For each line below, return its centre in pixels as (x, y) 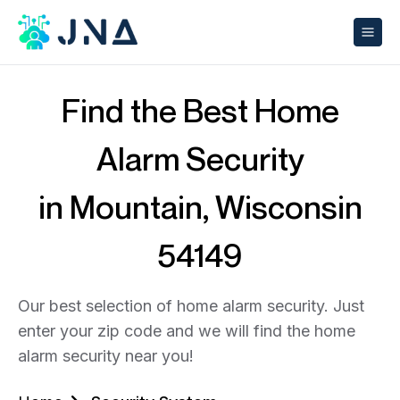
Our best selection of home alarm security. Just (191, 306)
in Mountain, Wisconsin (200, 207)
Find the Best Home (200, 110)
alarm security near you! (106, 356)
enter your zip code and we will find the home (187, 331)
